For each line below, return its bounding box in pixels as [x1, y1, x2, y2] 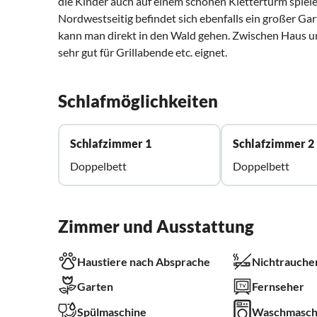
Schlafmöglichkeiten [58, 91, 218, 112]
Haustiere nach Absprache [77, 255, 210, 269]
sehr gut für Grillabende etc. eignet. [58, 45, 227, 59]
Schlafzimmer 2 [233, 137, 315, 151]
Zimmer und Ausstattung [58, 216, 254, 237]
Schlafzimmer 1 [70, 137, 151, 151]
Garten [77, 279, 113, 293]
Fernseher [251, 279, 304, 293]
